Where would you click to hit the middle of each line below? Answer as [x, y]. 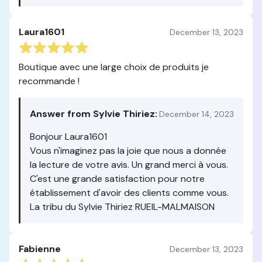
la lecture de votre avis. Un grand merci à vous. [129, 165]
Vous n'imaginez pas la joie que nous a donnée [128, 151]
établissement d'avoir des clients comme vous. [129, 193]
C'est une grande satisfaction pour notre [117, 179]
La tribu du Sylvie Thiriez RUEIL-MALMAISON [122, 207]
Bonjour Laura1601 [68, 137]
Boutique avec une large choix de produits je [114, 67]
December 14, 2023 [196, 114]
